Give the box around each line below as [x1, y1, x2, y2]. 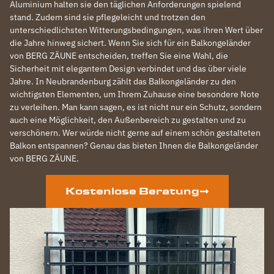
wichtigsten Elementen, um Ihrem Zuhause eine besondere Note [10, 89, 259, 100]
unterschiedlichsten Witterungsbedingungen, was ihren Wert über [10, 24, 263, 35]
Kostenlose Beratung [65, 185, 199, 197]
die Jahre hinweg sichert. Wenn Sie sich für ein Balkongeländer [10, 37, 251, 48]
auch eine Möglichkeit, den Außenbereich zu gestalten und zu [10, 114, 246, 125]
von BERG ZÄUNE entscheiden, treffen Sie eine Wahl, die [10, 50, 228, 61]
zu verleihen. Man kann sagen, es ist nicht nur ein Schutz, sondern [10, 102, 262, 113]
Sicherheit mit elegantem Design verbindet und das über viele [10, 63, 246, 74]
